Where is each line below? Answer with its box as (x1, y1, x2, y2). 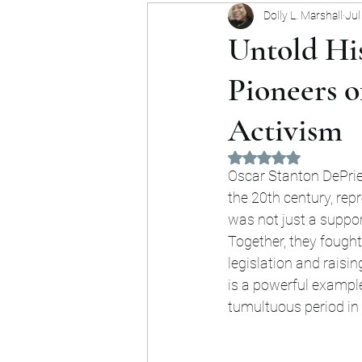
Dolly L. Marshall (263, 9, 343, 23)
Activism (228, 110, 343, 149)
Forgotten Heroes (179, 10, 290, 27)
